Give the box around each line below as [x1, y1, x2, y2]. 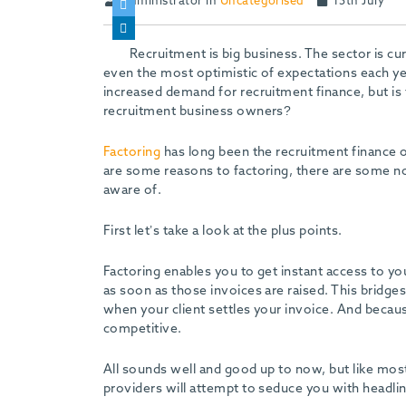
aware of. [103, 183, 162, 197]
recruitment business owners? [103, 104, 292, 118]
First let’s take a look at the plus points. [103, 224, 343, 237]
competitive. [103, 322, 182, 335]
